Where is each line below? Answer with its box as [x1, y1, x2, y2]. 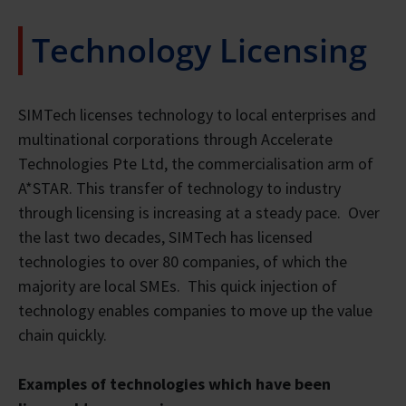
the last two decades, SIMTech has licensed [18, 226, 313, 247]
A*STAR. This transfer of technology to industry [18, 177, 341, 198]
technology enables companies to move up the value [18, 299, 372, 321]
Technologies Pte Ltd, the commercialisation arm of [18, 152, 373, 174]
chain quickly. [18, 324, 111, 345]
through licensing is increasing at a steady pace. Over [18, 201, 380, 223]
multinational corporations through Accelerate [18, 128, 333, 150]
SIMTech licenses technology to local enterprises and [18, 103, 376, 125]
